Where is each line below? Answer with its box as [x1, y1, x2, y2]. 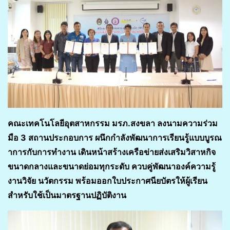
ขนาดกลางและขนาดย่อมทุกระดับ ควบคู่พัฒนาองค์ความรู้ [8, 161, 216, 172]
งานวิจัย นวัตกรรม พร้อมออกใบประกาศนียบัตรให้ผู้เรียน [8, 176, 207, 186]
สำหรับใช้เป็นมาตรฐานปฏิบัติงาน [8, 190, 126, 201]
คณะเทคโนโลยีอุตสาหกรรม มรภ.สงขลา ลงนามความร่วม [8, 118, 218, 129]
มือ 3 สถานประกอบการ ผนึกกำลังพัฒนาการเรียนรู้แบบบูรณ [8, 132, 222, 143]
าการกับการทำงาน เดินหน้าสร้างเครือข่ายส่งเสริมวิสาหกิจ [8, 147, 216, 158]
